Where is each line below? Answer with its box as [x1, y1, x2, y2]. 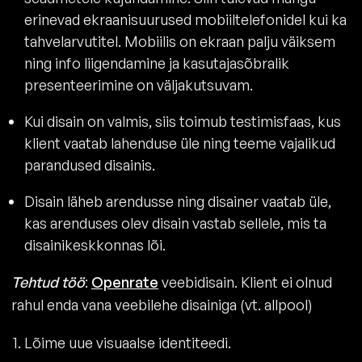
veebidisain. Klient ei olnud [158, 272, 332, 291]
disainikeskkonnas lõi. [24, 235, 166, 254]
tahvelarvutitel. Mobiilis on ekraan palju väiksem [24, 32, 335, 50]
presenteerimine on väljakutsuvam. [24, 75, 253, 94]
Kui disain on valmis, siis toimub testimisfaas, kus [24, 112, 341, 130]
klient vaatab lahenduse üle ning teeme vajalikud [24, 133, 335, 152]
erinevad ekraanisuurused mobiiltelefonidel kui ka [24, 10, 347, 28]
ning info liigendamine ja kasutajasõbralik [24, 53, 289, 72]
